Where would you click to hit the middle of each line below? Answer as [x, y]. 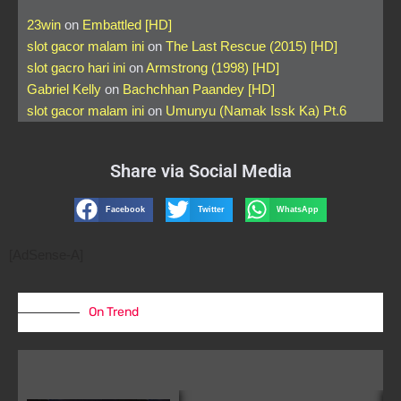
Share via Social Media [200, 171]
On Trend [114, 312]
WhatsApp [297, 210]
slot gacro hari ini [76, 67]
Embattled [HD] [127, 24]
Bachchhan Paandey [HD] [199, 89]
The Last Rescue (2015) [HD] [252, 46]
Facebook [126, 210]
